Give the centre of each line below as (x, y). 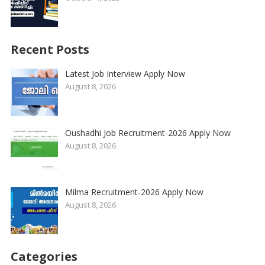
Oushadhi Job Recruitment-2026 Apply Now (148, 133)
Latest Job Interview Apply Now (125, 74)
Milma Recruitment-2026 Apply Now (134, 192)
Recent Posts (50, 50)
